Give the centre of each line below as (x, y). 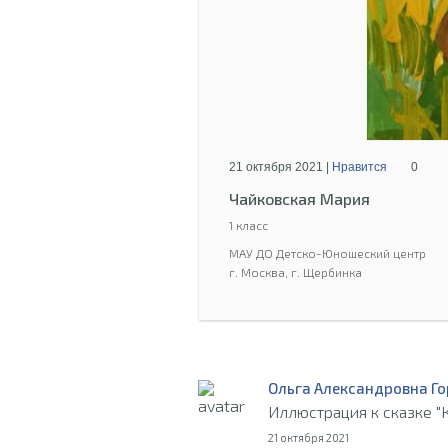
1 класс (248, 225)
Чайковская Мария (299, 198)
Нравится (359, 167)
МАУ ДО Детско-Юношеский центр (327, 253)
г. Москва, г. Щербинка (295, 272)
